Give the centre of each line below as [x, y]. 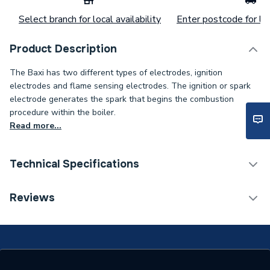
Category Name [53, 194]
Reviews [32, 198]
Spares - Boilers [179, 194]
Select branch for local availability [90, 19]
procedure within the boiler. [63, 112]
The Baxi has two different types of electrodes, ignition [116, 73]
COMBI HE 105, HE [187, 247]
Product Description [63, 49]
